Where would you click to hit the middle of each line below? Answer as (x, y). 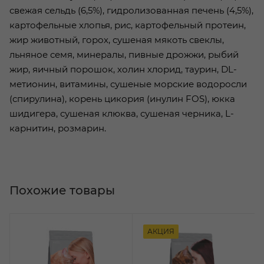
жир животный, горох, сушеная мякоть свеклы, (117, 40)
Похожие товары (62, 191)
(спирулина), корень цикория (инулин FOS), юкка (122, 99)
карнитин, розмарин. (58, 128)
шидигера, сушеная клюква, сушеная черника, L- (122, 114)
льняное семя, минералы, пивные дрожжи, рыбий (124, 55)
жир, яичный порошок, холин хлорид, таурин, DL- (123, 70)
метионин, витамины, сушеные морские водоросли (128, 84)
